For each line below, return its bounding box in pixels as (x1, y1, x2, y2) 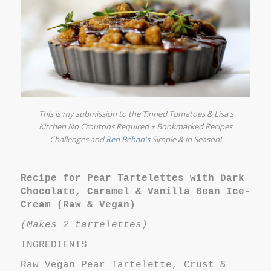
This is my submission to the (39, 108, 143, 119)
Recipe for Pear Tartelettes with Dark (20, 172, 244, 184)
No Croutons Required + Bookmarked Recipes (65, 120, 232, 132)
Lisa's (214, 108, 234, 119)
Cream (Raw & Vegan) (20, 199, 135, 211)
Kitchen (38, 120, 66, 132)
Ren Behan (105, 133, 145, 145)
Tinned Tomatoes (142, 108, 206, 119)
